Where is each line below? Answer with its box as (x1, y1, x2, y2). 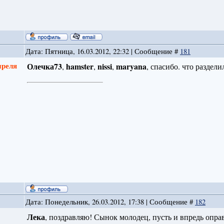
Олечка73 (26, 60, 62, 72)
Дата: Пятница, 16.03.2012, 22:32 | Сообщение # (25, 46, 180, 56)
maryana (115, 60, 146, 72)
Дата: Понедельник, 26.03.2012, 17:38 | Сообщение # (25, 197, 195, 207)
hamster (65, 60, 93, 72)
